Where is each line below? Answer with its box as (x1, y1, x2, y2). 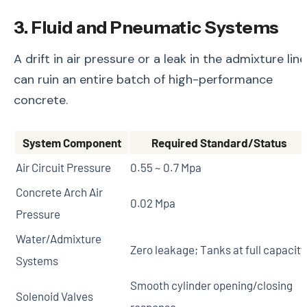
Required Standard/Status (151, 136, 287, 150)
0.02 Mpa (130, 196, 175, 210)
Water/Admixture (16, 232, 101, 246)
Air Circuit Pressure (16, 160, 111, 175)
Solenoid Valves (16, 289, 93, 304)
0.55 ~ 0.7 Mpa (130, 160, 201, 175)
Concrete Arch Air (16, 185, 103, 199)
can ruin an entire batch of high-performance (14, 71, 273, 88)
